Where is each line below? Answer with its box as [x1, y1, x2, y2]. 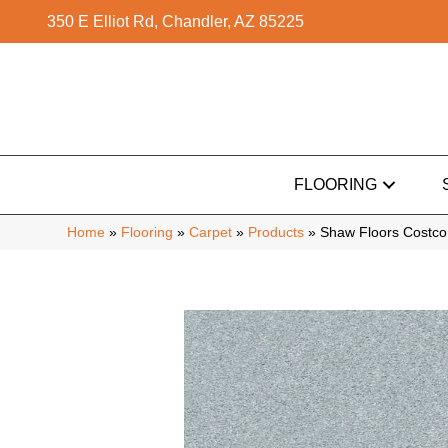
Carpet [189, 225, 232, 241]
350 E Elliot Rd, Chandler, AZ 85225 [47, 13, 304, 30]
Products [248, 225, 304, 241]
